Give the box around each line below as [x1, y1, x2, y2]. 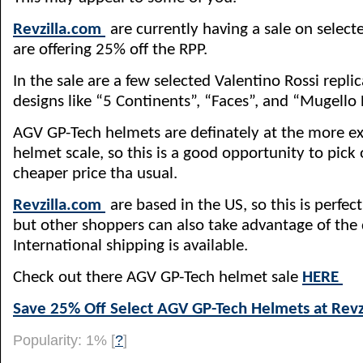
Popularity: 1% [13, 332, 111, 348]
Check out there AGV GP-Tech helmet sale [13, 269, 302, 286]
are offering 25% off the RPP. [13, 41, 207, 58]
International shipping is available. [13, 237, 248, 254]
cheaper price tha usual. [13, 165, 177, 182]
